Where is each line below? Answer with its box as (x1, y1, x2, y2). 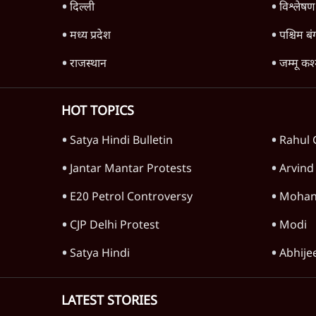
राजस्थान (70, 57, 107, 72)
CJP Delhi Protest (70, 219, 159, 233)
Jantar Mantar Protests (70, 162, 192, 177)
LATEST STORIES (61, 293, 157, 310)
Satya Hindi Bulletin (70, 134, 173, 149)
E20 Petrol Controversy (70, 190, 193, 205)
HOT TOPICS (61, 104, 134, 120)
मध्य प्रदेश (70, 29, 111, 44)
